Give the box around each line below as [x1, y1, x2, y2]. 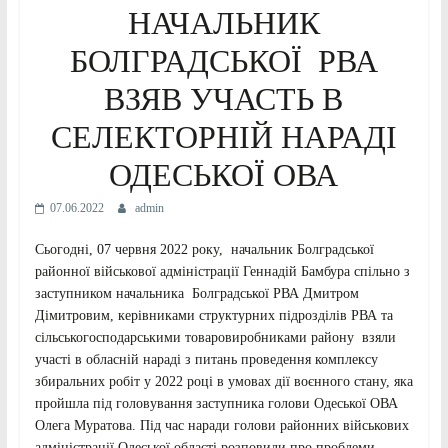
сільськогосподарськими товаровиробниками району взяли [34, 329, 396, 345]
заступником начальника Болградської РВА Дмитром [34, 285, 359, 301]
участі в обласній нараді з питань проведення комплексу [34, 351, 378, 367]
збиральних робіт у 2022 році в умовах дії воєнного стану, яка [34, 373, 413, 389]
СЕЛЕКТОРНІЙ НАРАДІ [50, 118, 397, 155]
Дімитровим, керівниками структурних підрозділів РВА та [34, 307, 393, 323]
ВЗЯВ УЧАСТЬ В [104, 80, 344, 117]
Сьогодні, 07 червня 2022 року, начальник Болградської [34, 241, 374, 257]
